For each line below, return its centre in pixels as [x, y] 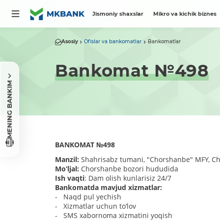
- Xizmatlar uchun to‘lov [95, 206]
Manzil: [68, 160]
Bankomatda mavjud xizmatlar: [108, 188]
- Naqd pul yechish [88, 197]
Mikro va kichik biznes [185, 14]
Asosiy [69, 42]
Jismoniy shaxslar [118, 14]
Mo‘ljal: [68, 169]
